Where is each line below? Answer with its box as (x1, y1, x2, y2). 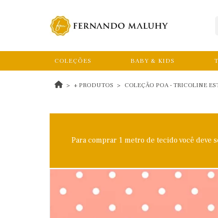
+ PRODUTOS (74, 81, 113, 89)
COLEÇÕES (54, 57, 91, 65)
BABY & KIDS (130, 57, 175, 65)
